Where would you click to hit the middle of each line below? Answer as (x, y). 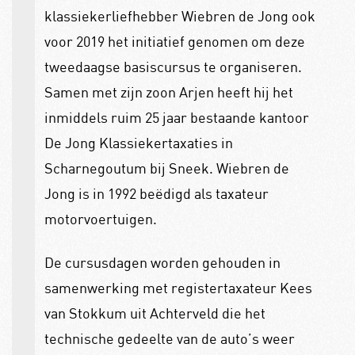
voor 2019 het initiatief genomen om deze (174, 42)
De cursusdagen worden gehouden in (162, 262)
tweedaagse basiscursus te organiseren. (173, 67)
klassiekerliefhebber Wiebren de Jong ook (179, 16)
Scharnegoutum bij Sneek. (130, 168)
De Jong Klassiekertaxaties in (138, 143)
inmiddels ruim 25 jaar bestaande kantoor (176, 118)
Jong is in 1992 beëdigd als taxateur (156, 194)
